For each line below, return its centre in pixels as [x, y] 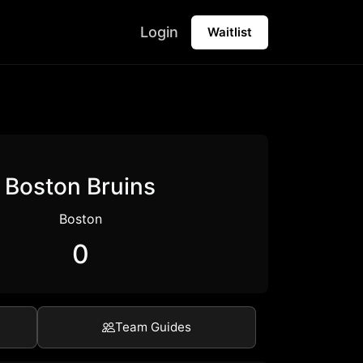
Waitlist [230, 32]
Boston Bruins [81, 186]
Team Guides [153, 327]
